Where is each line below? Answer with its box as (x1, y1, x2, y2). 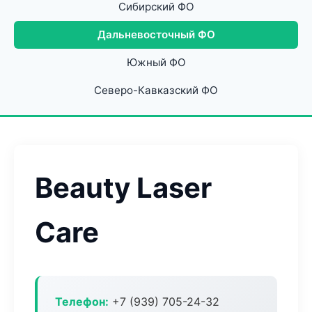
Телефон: (55, 295, 109, 309)
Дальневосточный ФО (97, 28, 215, 41)
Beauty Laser (35, 171, 212, 205)
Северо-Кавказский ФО (94, 84, 218, 97)
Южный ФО (126, 56, 186, 69)
